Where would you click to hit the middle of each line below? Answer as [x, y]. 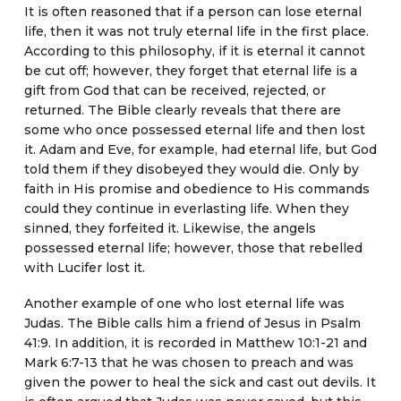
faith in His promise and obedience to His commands [196, 189]
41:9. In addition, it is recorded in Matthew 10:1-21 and [195, 343]
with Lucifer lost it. [84, 268]
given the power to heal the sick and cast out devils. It [200, 383]
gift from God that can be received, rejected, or [175, 91]
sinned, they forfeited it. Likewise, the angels [170, 229]
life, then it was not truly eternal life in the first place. [196, 32]
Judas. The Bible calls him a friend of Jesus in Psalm [192, 324]
